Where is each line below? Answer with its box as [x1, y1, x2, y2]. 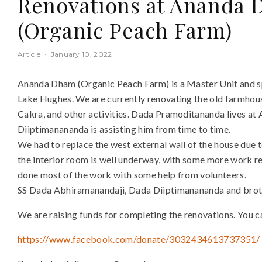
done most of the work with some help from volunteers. [18, 169, 246, 180]
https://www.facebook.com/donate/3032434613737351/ [18, 233, 260, 244]
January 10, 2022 [50, 50, 112, 58]
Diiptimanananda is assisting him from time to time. [18, 123, 231, 135]
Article [18, 50, 41, 58]
